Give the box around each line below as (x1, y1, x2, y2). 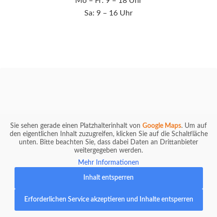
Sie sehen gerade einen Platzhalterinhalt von (10, 122, 142, 129)
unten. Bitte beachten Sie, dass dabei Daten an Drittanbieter (19, 139, 198, 146)
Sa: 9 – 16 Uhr (84, 9, 133, 17)
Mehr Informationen (78, 159, 139, 166)
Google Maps (142, 122, 181, 129)
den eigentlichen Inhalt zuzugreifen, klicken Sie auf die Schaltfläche (9, 130, 208, 138)
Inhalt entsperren (83, 174, 134, 181)
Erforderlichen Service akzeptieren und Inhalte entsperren (24, 196, 193, 203)
